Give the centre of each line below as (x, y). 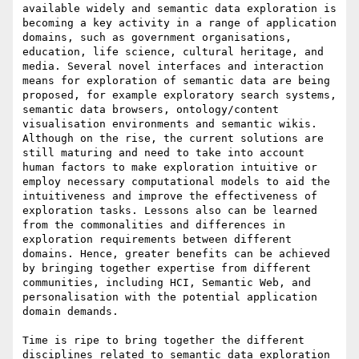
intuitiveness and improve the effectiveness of (170, 196)
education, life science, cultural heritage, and (173, 52)
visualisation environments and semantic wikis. (170, 124)
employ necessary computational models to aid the (176, 182)
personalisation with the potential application (170, 297)
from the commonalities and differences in (154, 225)
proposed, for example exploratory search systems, (179, 95)
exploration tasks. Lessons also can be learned (170, 211)
